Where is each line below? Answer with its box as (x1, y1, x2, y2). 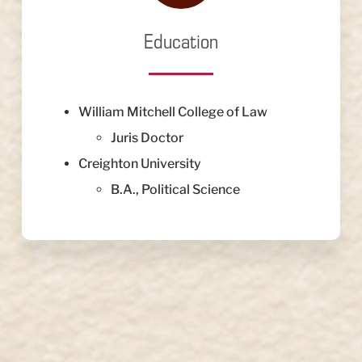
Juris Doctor (111, 130, 184, 146)
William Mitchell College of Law (78, 104, 268, 120)
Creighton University (78, 156, 202, 172)
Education (143, 27, 218, 55)
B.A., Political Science (111, 182, 241, 198)
